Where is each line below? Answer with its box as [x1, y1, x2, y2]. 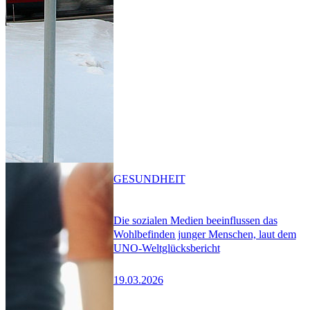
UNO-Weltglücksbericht [113, 242, 220, 255]
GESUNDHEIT [113, 172, 185, 185]
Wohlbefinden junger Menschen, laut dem [113, 228, 296, 241]
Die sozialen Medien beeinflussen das [113, 215, 277, 227]
